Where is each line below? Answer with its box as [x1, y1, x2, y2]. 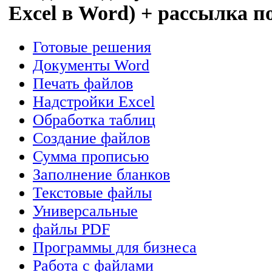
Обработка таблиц [33, 110, 155, 129]
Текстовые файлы [33, 183, 152, 202]
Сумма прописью [33, 147, 149, 165]
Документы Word [33, 56, 149, 74]
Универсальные [33, 202, 138, 220]
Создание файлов [33, 129, 150, 147]
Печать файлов [33, 74, 133, 92]
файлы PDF [33, 220, 110, 238]
